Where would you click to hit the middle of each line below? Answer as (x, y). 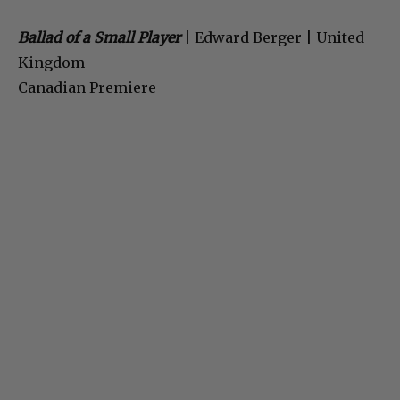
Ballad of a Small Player (99, 38)
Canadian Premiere (87, 88)
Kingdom (51, 63)
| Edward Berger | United (272, 38)
